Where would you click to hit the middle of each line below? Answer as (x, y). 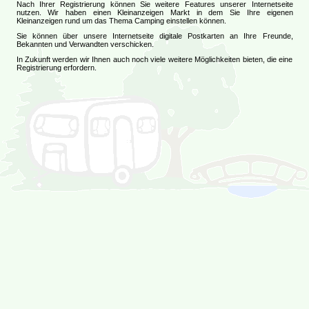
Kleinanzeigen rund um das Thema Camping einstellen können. (121, 21)
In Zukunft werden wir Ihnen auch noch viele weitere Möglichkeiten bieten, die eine (154, 59)
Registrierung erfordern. (56, 68)
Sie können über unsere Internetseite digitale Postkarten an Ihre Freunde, (154, 36)
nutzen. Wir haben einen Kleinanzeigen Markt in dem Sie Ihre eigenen (154, 12)
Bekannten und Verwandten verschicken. (85, 44)
